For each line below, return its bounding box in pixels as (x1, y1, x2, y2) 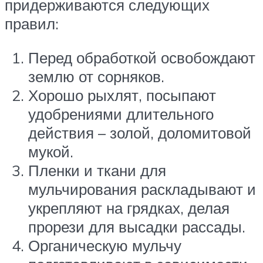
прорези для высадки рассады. (28, 217, 245, 236)
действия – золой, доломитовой (28, 123, 251, 142)
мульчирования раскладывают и (28, 179, 256, 198)
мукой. (28, 141, 73, 161)
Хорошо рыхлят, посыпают (28, 85, 216, 104)
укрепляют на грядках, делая (28, 198, 230, 217)
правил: (5, 14, 59, 33)
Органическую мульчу (28, 235, 181, 255)
